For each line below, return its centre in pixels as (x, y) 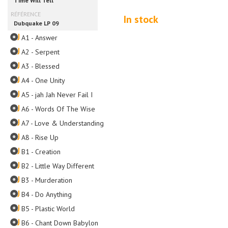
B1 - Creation (41, 152)
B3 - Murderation (47, 180)
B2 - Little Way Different (58, 166)
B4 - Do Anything (47, 194)
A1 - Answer (39, 38)
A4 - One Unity (43, 80)
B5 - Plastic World (48, 209)
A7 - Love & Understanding (63, 123)
